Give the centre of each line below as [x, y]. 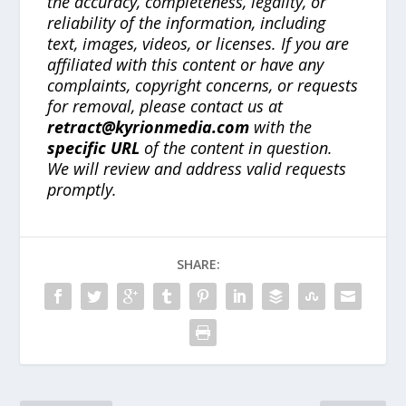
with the [281, 127]
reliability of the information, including [187, 23]
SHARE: [198, 265]
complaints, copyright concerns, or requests [203, 86]
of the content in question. [237, 148]
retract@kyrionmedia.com [149, 127]
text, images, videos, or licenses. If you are [198, 44]
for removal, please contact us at [165, 106]
